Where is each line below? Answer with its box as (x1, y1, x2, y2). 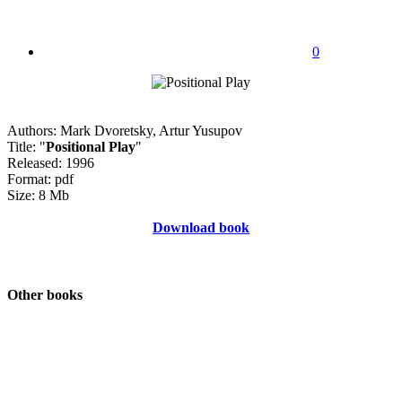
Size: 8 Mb (7, 187, 69, 203)
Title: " (7, 138, 46, 154)
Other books (7, 287, 83, 303)
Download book (153, 219, 249, 235)
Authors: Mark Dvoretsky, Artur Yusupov (7, 122, 242, 138)
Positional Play (46, 138, 135, 154)
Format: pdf (7, 170, 74, 187)
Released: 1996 (7, 154, 94, 170)
